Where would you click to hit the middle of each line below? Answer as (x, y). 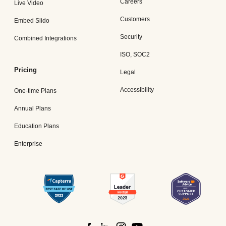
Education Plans (37, 126)
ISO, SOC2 (135, 55)
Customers (135, 19)
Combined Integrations (45, 39)
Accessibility (137, 90)
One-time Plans (35, 91)
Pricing (25, 70)
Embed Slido (32, 21)
